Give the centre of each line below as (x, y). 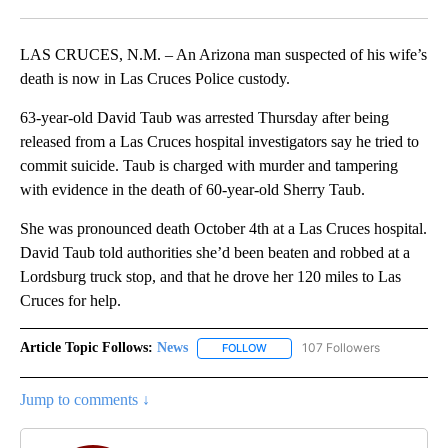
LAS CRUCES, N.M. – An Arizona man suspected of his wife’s (223, 55)
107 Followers (341, 348)
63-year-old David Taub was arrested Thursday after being (204, 118)
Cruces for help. (70, 301)
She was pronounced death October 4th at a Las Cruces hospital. (223, 229)
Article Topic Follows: (86, 348)
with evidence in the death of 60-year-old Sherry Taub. (192, 190)
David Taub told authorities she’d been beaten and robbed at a (215, 253)
